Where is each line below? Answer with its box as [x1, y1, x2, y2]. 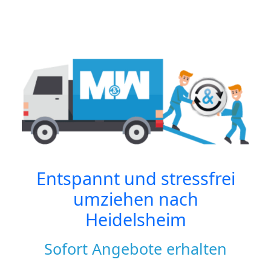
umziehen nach [73, 187, 198, 211]
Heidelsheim [85, 207, 186, 232]
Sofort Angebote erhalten [44, 238, 227, 260]
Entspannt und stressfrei [36, 166, 235, 191]
